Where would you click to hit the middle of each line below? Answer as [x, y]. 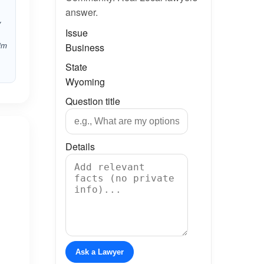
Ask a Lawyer [99, 252]
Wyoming [85, 82]
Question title [93, 101]
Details [80, 146]
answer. [81, 12]
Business [85, 47]
